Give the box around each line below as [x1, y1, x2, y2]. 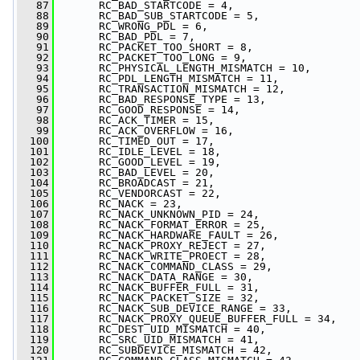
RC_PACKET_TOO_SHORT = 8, [54, 41, 253, 53]
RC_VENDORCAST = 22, [54, 187, 221, 199]
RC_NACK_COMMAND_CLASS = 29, [54, 260, 272, 272]
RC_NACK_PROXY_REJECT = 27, [54, 239, 266, 252]
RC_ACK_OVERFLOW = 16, [54, 125, 234, 137]
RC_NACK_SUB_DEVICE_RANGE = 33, [54, 302, 292, 314]
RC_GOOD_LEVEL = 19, [54, 156, 221, 168]
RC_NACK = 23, [54, 198, 182, 210]
